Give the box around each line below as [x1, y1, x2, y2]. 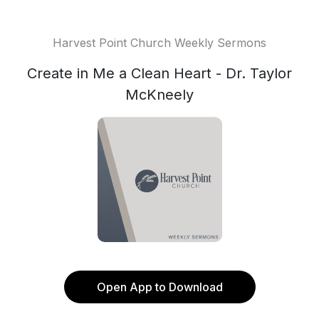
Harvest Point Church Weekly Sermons [53, 36, 266, 50]
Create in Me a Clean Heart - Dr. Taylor [27, 65, 292, 82]
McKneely [125, 86, 194, 103]
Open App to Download [96, 280, 223, 294]
